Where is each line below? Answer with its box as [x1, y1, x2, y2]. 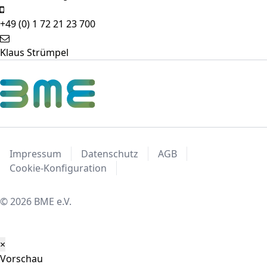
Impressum [10, 147, 61, 160]
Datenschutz [81, 147, 138, 160]
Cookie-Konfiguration [10, 161, 107, 175]
